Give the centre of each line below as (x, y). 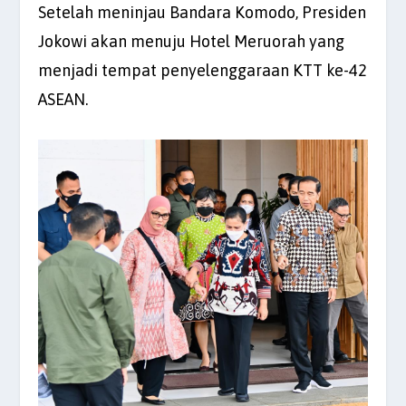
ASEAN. (63, 99)
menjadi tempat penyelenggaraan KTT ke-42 (203, 70)
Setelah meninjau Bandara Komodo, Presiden (203, 12)
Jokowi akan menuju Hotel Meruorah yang (192, 41)
